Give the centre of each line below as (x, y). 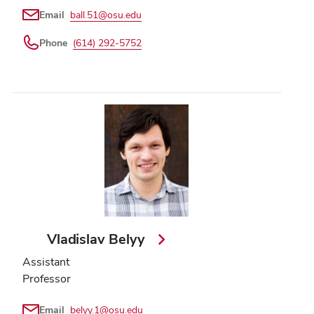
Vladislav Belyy (98, 239)
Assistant (46, 261)
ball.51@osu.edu (106, 14)
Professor (47, 278)
